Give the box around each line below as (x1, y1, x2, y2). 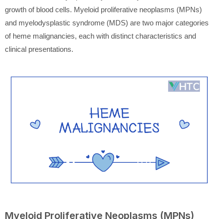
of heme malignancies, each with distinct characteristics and (5, 32, 196, 41)
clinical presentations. (5, 45, 73, 54)
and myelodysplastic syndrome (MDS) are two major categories (5, 19, 209, 27)
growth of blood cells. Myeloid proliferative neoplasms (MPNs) (5, 5, 202, 14)
